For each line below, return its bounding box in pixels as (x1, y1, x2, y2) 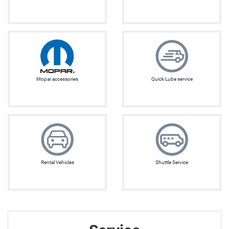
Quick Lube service (151, 76, 193, 83)
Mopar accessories (36, 76, 78, 83)
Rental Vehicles (40, 159, 74, 166)
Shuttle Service (155, 159, 188, 166)
